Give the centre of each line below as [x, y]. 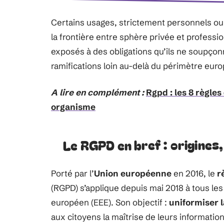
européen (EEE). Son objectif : [110, 202]
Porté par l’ [72, 173]
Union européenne [133, 173]
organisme [73, 107]
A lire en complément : [97, 92]
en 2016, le [194, 173]
